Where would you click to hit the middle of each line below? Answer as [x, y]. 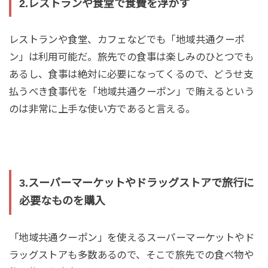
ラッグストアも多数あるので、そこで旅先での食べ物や [131, 255]
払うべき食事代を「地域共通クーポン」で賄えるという [132, 92]
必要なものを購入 [62, 201]
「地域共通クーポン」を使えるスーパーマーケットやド [132, 237]
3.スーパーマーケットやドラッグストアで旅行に [136, 183]
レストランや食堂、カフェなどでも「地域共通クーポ [127, 40]
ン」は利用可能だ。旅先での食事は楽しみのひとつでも [131, 57]
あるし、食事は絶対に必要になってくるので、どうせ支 [131, 74]
